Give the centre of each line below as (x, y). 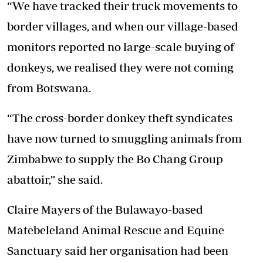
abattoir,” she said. (55, 180)
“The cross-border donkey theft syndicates (120, 118)
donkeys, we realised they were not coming (120, 68)
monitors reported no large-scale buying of (121, 47)
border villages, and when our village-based (123, 26)
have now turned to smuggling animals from (124, 139)
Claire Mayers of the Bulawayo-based (105, 210)
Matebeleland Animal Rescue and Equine (116, 230)
